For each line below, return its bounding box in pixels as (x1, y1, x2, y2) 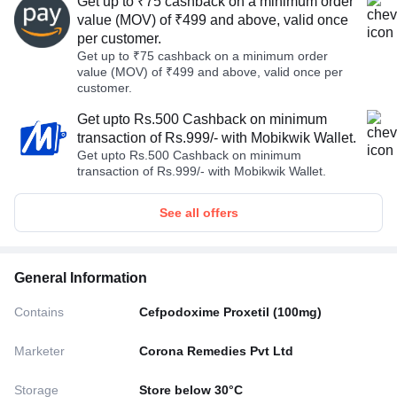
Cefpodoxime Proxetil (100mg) (139, 304, 323, 319)
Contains (14, 304, 64, 319)
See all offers (159, 205, 238, 220)
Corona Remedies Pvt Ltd (139, 343, 294, 358)
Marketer (14, 343, 65, 358)
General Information (14, 269, 147, 285)
